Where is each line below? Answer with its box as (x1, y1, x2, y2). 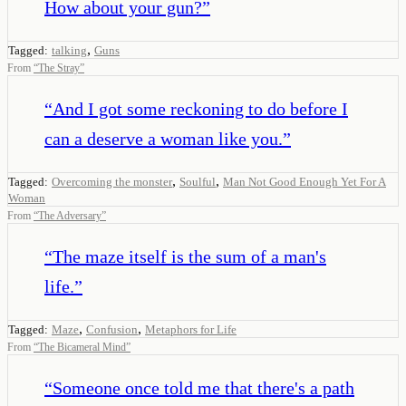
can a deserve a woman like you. (44, 128, 283, 149)
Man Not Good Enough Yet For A (223, 174, 386, 188)
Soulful (179, 174, 216, 188)
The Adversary (38, 208, 101, 222)
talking (52, 43, 87, 57)
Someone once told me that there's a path (53, 377, 354, 398)
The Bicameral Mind (38, 340, 126, 353)
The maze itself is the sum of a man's (53, 246, 326, 266)
